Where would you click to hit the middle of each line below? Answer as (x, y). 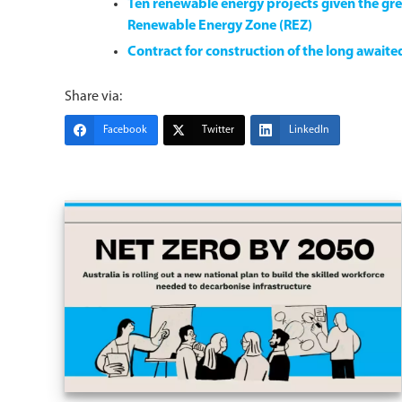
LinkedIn (309, 130)
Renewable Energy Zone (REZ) (220, 26)
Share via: (93, 97)
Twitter (218, 130)
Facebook (125, 130)
